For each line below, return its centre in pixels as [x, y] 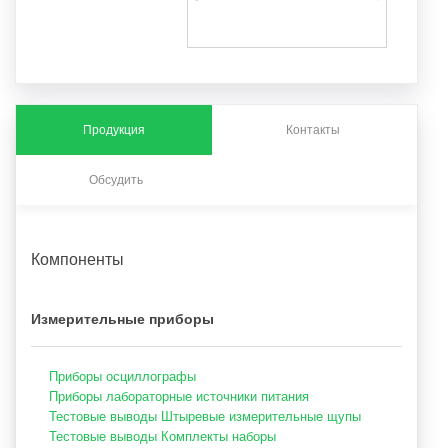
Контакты [312, 129]
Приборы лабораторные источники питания [179, 396]
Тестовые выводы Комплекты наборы [162, 436]
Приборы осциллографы [122, 376]
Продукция [113, 129]
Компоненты [77, 258]
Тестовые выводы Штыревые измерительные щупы [205, 416]
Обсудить [116, 179]
